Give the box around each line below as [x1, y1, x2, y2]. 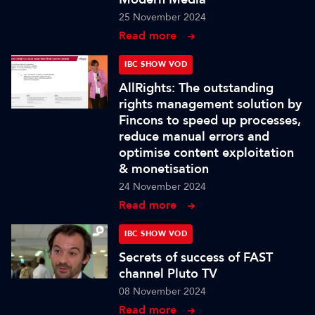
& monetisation [119, 160, 210, 177]
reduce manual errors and [119, 128, 270, 145]
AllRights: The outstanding [119, 79, 274, 96]
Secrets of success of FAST [119, 249, 274, 266]
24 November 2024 [119, 180, 207, 193]
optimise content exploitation [119, 144, 295, 161]
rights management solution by [119, 96, 302, 112]
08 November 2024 [119, 285, 207, 298]
